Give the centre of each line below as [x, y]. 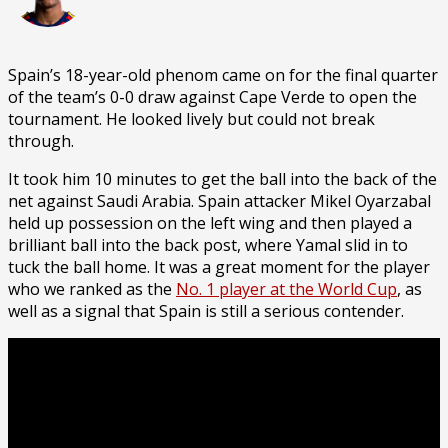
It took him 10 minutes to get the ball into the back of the [222, 178]
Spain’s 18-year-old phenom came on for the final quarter [223, 74]
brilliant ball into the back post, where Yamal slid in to [208, 244]
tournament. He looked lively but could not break [191, 118]
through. [41, 140]
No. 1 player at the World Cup [286, 288]
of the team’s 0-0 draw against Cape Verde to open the [212, 96]
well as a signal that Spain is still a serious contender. [206, 310]
